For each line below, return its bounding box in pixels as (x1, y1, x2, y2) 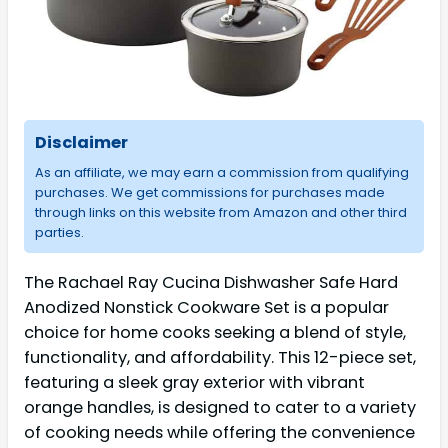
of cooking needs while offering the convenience (24, 420, 415, 444)
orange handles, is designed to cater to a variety (24, 395, 416, 419)
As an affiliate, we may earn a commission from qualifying (34, 162, 409, 182)
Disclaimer (34, 131, 128, 155)
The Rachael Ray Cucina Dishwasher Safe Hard (24, 270, 398, 294)
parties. (34, 222, 84, 242)
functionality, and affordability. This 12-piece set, (24, 345, 416, 369)
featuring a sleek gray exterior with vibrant (24, 370, 365, 394)
